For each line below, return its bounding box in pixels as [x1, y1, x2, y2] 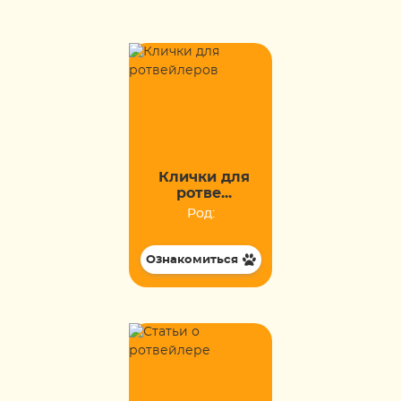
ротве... [175, 186, 232, 201]
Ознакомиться [145, 253, 238, 266]
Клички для [158, 170, 250, 185]
